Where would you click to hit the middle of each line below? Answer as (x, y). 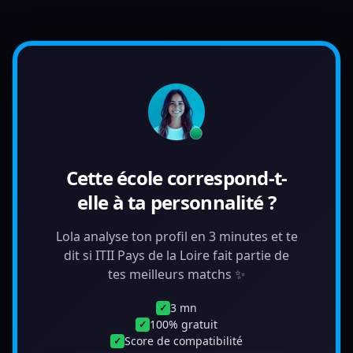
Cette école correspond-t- (176, 178)
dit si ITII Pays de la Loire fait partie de (176, 255)
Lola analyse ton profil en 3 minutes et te (176, 236)
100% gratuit (184, 324)
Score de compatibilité (184, 341)
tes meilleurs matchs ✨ (176, 274)
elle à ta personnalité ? (176, 202)
